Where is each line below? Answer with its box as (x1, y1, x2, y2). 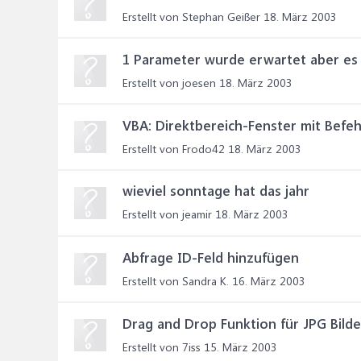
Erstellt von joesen (122, 75, 216, 90)
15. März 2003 (204, 339, 277, 355)
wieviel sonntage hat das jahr (122, 181, 309, 199)
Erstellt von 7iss (122, 339, 201, 355)
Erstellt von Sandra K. (122, 273, 229, 288)
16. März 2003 (232, 273, 305, 288)
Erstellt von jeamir (122, 206, 212, 222)
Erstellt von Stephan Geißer (122, 9, 260, 24)
